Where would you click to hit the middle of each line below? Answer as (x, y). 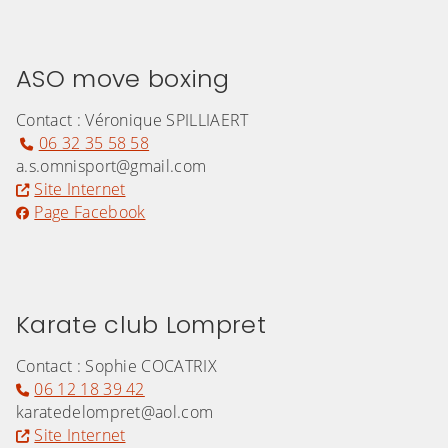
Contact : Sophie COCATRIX (116, 366)
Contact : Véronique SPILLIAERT (132, 120)
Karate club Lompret (141, 325)
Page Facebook (90, 212)
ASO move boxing (123, 79)
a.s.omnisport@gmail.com (111, 166)
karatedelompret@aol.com (115, 412)
